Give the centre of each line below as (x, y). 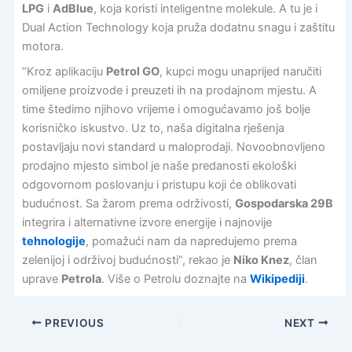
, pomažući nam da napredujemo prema (191, 241)
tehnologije (53, 241)
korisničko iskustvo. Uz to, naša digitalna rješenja (153, 128)
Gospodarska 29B (284, 203)
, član (303, 260)
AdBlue (73, 9)
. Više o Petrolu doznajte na (175, 279)
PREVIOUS (73, 323)
